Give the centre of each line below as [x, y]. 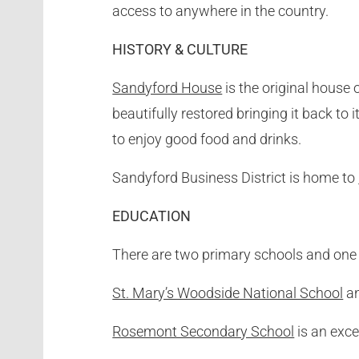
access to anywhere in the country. [221, 10]
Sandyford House [167, 87]
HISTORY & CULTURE [180, 49]
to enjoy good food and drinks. [207, 139]
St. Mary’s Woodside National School [228, 292]
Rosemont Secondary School [204, 331]
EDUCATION [152, 216]
